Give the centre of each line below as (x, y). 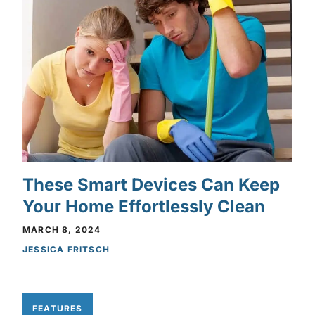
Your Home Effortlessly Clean (144, 207)
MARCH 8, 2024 (62, 230)
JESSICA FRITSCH (66, 250)
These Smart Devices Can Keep (151, 185)
